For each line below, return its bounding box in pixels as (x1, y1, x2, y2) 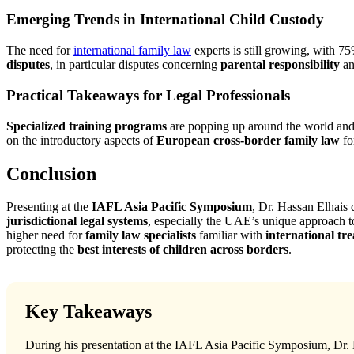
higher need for (6, 228, 85, 243)
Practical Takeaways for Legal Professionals (6, 86, 290, 104)
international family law (73, 43, 191, 58)
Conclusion (6, 163, 96, 184)
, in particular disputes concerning (50, 58, 220, 72)
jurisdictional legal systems (6, 214, 148, 228)
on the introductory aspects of (6, 133, 156, 147)
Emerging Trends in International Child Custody (6, 11, 324, 28)
